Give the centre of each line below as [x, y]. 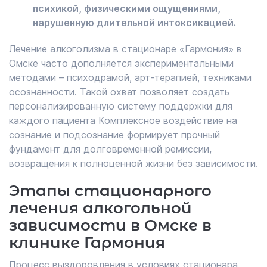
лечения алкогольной [100, 208]
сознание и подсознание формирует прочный [114, 135]
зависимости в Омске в [110, 225]
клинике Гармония [87, 243]
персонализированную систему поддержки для [121, 106]
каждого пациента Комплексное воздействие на [123, 120]
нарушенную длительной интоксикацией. [134, 23]
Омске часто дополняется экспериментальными [121, 63]
